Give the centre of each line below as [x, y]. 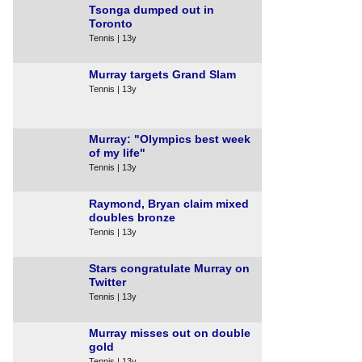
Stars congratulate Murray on [169, 268]
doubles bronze [132, 217]
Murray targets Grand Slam [162, 74]
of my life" [117, 153]
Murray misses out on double [170, 333]
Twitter [107, 282]
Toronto [111, 23]
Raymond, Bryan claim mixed [169, 204]
